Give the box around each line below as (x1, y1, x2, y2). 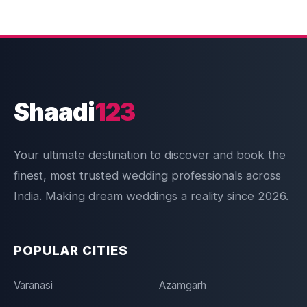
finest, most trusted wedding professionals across (14, 169, 281, 182)
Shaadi (14, 97, 95, 126)
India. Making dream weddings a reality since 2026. (14, 189, 288, 203)
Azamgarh (158, 279, 206, 292)
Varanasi (14, 279, 53, 292)
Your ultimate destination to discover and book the (14, 148, 286, 162)
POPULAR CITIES (14, 243, 128, 258)
